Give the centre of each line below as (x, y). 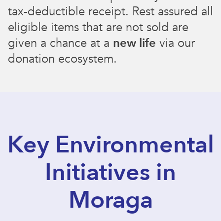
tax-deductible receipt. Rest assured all (110, 12)
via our (175, 43)
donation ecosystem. (62, 59)
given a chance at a (60, 43)
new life (134, 43)
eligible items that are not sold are (98, 28)
